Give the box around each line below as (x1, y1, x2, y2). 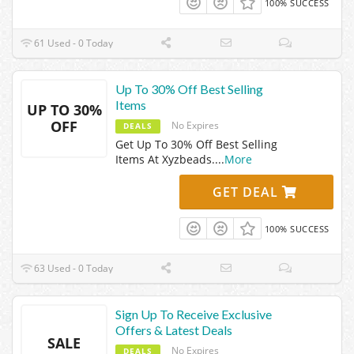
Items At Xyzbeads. (115, 151, 215, 167)
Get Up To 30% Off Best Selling (115, 136, 277, 152)
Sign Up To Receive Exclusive (115, 306, 272, 322)
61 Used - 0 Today (32, 36, 114, 50)
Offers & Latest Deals (115, 322, 232, 337)
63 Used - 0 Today (32, 261, 114, 275)
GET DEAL (213, 183, 283, 201)
